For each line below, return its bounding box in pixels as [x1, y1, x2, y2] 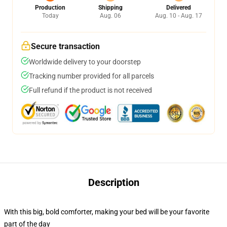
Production [35, 4, 65, 11]
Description [88, 176, 139, 188]
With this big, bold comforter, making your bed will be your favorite [4, 208, 209, 216]
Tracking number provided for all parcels [29, 72, 154, 80]
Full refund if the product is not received [29, 86, 152, 94]
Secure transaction [31, 42, 100, 51]
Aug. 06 [99, 12, 121, 19]
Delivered [166, 4, 191, 11]
